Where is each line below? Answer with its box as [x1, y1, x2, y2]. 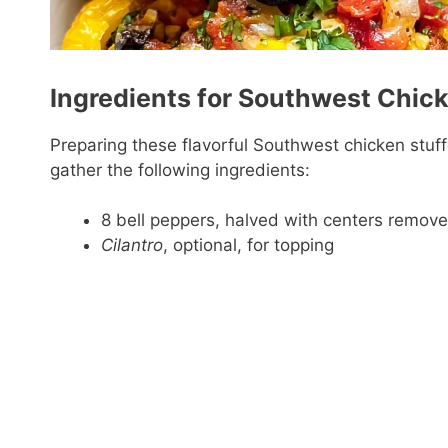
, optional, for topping [163, 235, 334, 256]
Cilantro [101, 235, 163, 256]
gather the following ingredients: [50, 159, 310, 180]
